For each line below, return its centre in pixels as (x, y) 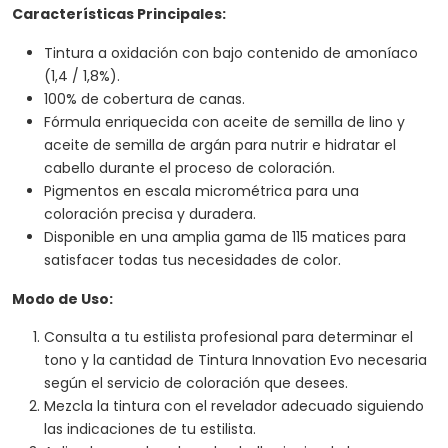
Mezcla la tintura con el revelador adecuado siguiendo (233, 406)
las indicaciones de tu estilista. (149, 429)
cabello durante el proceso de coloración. (189, 167)
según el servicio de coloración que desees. (195, 383)
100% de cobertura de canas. (144, 98)
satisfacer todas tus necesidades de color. (192, 259)
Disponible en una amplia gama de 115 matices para (224, 236)
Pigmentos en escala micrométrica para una (201, 190)
